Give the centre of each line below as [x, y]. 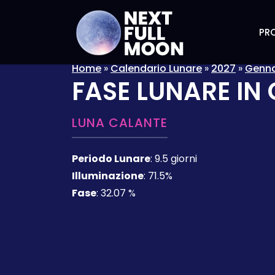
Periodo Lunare [111, 159]
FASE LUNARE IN [170, 91]
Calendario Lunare [156, 68]
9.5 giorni [176, 159]
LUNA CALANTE [120, 123]
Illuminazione [108, 176]
